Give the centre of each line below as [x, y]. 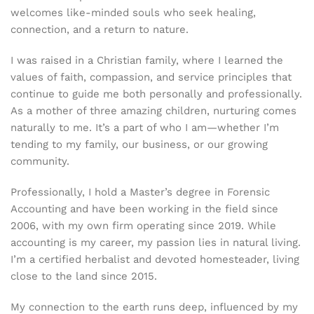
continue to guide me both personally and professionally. [156, 94]
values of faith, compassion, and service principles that [151, 77]
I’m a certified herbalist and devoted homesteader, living [155, 259]
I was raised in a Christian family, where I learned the [147, 60]
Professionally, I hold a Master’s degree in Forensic [140, 192]
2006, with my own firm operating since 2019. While [143, 226]
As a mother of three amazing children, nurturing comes [153, 111]
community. [40, 161]
